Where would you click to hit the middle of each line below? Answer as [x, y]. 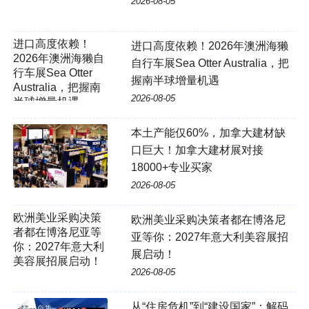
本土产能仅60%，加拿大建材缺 [208, 133]
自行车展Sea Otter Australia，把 [210, 63]
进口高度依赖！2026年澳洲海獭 [209, 46]
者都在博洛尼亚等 [57, 232]
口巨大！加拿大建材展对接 [197, 150]
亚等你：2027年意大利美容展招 [209, 237]
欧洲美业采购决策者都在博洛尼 [208, 220]
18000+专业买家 [171, 168]
